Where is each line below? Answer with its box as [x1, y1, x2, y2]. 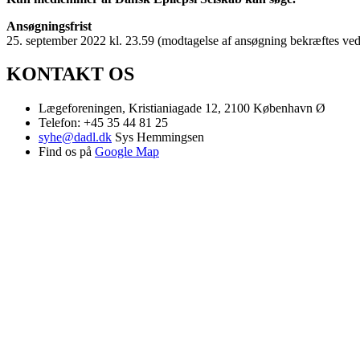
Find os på [39, 145, 95, 159]
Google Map [95, 145, 159, 159]
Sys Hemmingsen [112, 130, 204, 145]
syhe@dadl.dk [39, 130, 112, 145]
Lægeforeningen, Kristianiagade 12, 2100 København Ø [39, 101, 325, 116]
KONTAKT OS [6, 63, 134, 85]
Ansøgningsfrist [6, 18, 92, 33]
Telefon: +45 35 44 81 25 [39, 116, 168, 130]
